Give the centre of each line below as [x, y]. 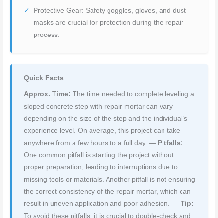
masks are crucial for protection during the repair [109, 22]
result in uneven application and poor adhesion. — [102, 203]
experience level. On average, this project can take [102, 130]
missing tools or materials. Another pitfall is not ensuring [110, 179]
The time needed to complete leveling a [134, 94]
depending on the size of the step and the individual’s [106, 118]
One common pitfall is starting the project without [99, 155]
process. [47, 35]
